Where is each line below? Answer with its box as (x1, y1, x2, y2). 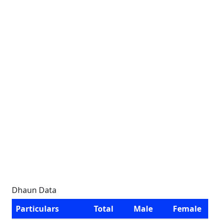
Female (173, 203, 201, 214)
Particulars (16, 203, 59, 214)
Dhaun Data (12, 185, 56, 195)
